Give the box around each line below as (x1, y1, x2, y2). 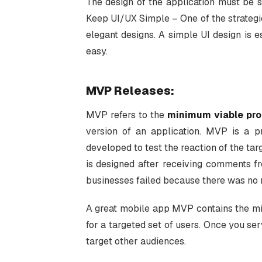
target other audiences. (85, 235, 186, 248)
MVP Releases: (85, 83, 174, 99)
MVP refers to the (85, 109, 167, 122)
